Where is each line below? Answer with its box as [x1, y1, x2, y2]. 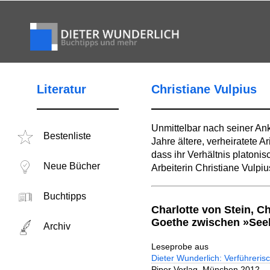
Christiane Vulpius [151, 83, 257, 96]
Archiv [43, 221, 71, 231]
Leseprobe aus [151, 242, 209, 251]
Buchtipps [43, 191, 86, 201]
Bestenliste [43, 131, 91, 141]
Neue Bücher [43, 161, 100, 171]
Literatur [36, 83, 86, 96]
